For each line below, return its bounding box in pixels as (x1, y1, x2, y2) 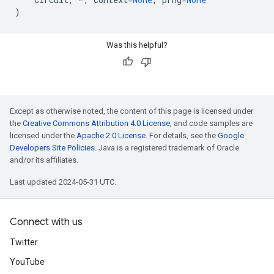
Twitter (10, 237, 38, 247)
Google (218, 131, 244, 140)
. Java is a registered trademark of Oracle (95, 143, 239, 152)
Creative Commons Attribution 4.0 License (23, 119, 170, 128)
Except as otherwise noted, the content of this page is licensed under (10, 106, 253, 116)
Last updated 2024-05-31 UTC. (10, 177, 116, 187)
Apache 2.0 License (76, 131, 146, 140)
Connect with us (10, 216, 83, 228)
